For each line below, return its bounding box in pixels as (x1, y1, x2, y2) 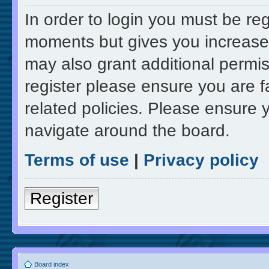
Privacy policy (144, 151, 259, 170)
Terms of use (25, 151, 129, 170)
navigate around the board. (25, 121, 230, 141)
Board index (34, 261, 69, 268)
